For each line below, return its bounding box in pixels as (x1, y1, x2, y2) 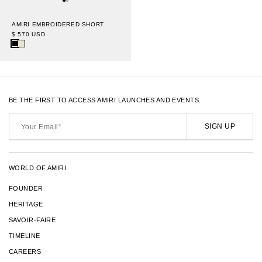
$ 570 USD (12, 31, 46, 38)
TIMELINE (9, 232, 40, 240)
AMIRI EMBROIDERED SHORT (12, 21, 104, 28)
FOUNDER (9, 185, 43, 192)
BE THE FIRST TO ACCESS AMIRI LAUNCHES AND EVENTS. (9, 96, 201, 104)
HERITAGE (9, 201, 43, 208)
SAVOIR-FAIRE (9, 216, 56, 224)
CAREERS (9, 248, 42, 256)
